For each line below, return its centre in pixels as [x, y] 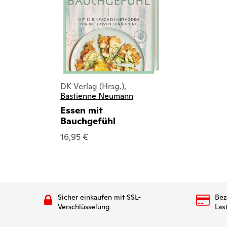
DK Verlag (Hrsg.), [93, 86]
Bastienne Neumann [97, 96]
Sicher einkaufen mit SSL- [99, 197]
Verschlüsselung [84, 207]
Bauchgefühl [88, 121]
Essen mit [82, 110]
